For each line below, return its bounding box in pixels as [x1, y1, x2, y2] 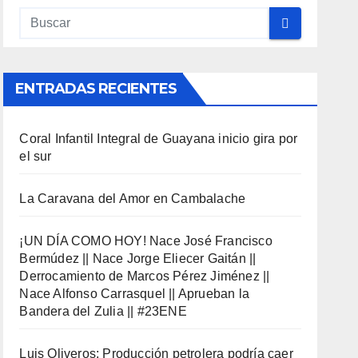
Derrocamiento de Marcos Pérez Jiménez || [19, 269, 270, 283]
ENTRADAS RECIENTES [15, 80, 177, 97]
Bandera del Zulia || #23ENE [19, 304, 187, 318]
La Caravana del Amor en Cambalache [19, 192, 246, 205]
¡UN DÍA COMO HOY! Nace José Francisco [19, 234, 272, 248]
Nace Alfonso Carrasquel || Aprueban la [19, 287, 249, 300]
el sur [19, 149, 52, 163]
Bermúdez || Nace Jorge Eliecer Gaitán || [19, 252, 257, 265]
